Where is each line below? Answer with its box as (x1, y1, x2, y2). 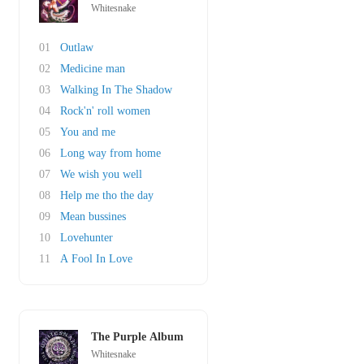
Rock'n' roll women (60, 105, 150, 117)
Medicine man (60, 63, 125, 75)
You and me (60, 126, 115, 138)
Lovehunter (60, 232, 113, 244)
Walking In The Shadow (60, 84, 172, 96)
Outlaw (60, 41, 93, 54)
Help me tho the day (60, 189, 154, 201)
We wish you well (60, 168, 142, 180)
